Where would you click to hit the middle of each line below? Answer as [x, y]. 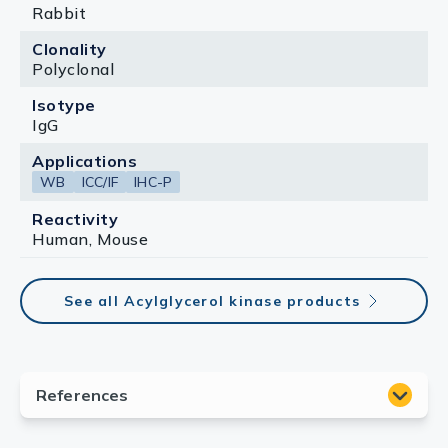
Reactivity [75, 219]
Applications [84, 161]
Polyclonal [73, 69]
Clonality [69, 49]
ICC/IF [99, 182]
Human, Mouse [90, 239]
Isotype [64, 105]
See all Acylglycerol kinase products [212, 301]
